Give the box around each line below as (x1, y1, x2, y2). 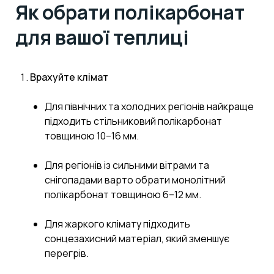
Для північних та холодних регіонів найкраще (45, 100, 254, 114)
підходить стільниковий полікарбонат (45, 114, 222, 128)
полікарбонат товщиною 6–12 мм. (45, 188, 201, 202)
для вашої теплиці (15, 24, 189, 51)
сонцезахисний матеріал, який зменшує (45, 232, 229, 246)
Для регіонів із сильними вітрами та (45, 158, 209, 172)
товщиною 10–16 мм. (45, 129, 139, 143)
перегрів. (45, 246, 89, 261)
